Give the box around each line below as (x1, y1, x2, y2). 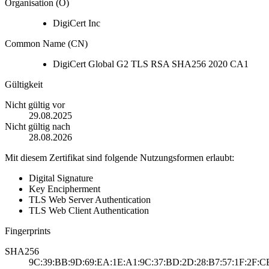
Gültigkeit (5, 79, 43, 90)
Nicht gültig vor (5, 100, 65, 110)
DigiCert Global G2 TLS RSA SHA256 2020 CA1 (53, 59, 249, 70)
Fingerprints (5, 226, 50, 237)
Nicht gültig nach (5, 121, 70, 132)
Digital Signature (29, 173, 93, 184)
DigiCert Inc (53, 18, 100, 29)
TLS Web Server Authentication (29, 195, 151, 205)
